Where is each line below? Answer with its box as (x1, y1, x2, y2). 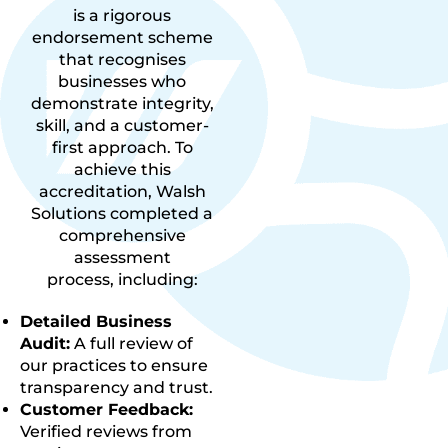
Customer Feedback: (20, 399, 193, 419)
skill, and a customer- (35, 115, 209, 135)
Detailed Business (20, 311, 172, 331)
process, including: (46, 269, 198, 289)
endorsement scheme (31, 27, 213, 47)
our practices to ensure (20, 355, 208, 375)
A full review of (70, 333, 193, 353)
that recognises (58, 49, 186, 69)
